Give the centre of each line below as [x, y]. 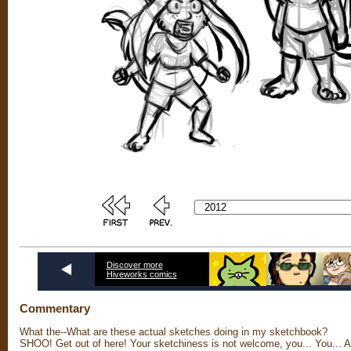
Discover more [134, 264]
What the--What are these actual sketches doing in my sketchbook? [174, 332]
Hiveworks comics [141, 274]
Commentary [55, 309]
